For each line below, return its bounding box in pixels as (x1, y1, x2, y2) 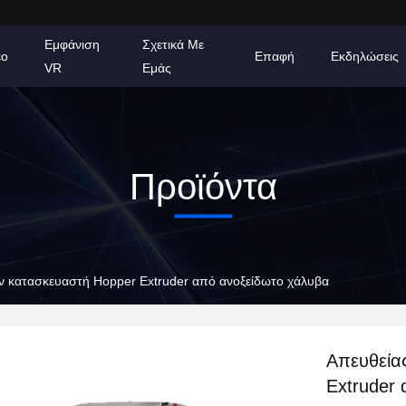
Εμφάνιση (44, 37, 101, 52)
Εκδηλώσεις (331, 49, 399, 63)
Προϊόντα (129, 166, 277, 207)
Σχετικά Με (142, 37, 205, 52)
